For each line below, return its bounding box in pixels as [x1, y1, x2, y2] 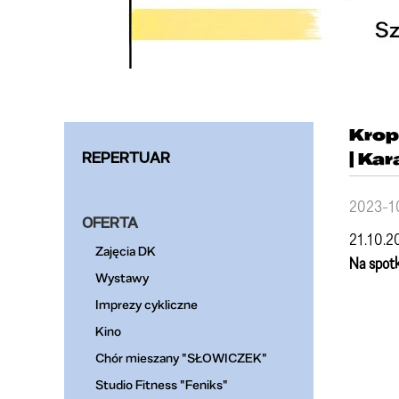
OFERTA [82, 214, 138, 231]
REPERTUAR [82, 149, 170, 166]
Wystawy [95, 270, 149, 285]
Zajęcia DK [95, 243, 156, 258]
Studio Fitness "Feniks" [95, 377, 228, 392]
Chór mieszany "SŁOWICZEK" [95, 350, 267, 365]
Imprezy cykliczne [95, 297, 198, 312]
